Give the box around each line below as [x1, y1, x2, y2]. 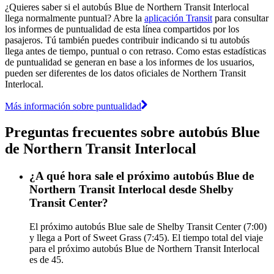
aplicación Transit [144, 12, 212, 23]
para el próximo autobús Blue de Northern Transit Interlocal [29, 243, 259, 254]
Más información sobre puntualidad [5, 100, 141, 111]
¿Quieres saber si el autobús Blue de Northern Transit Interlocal [5, 1, 249, 12]
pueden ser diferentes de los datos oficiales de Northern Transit [5, 67, 246, 78]
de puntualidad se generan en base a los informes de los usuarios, [5, 56, 254, 67]
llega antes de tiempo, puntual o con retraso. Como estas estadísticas [5, 45, 266, 56]
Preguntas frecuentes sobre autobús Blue [5, 124, 260, 140]
